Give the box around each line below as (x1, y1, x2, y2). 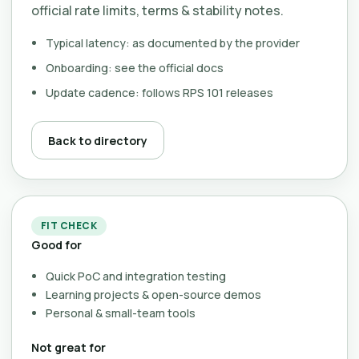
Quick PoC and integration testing (46, 268, 226, 284)
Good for (31, 237, 82, 252)
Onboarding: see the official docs (46, 60, 224, 75)
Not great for (31, 340, 106, 355)
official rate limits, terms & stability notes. (31, 2, 284, 19)
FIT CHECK (41, 219, 98, 232)
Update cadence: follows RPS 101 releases (46, 85, 273, 100)
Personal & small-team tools (46, 305, 196, 321)
